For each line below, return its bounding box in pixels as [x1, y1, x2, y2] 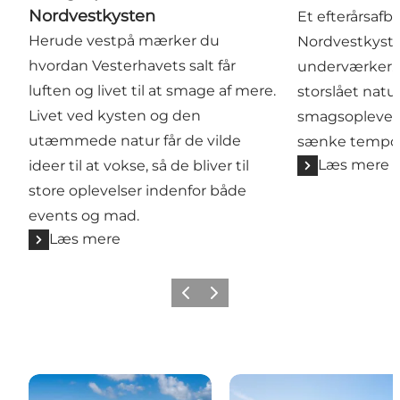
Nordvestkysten [29, 6, 155, 27]
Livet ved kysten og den [29, 107, 201, 125]
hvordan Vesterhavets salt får [29, 57, 236, 75]
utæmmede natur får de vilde [29, 132, 241, 150]
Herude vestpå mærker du [29, 32, 220, 50]
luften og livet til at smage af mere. [29, 82, 276, 100]
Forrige [173, 291, 214, 305]
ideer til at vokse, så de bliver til [29, 157, 249, 175]
